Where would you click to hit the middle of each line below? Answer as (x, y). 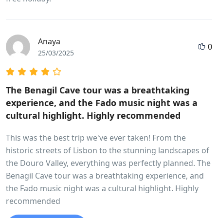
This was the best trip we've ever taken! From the (96, 138)
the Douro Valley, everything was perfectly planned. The (108, 163)
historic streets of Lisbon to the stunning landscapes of (108, 150)
